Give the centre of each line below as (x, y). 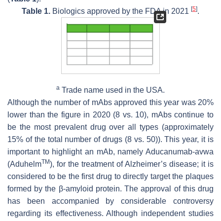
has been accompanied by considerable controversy (110, 201)
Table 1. (36, 11)
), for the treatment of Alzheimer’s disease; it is (132, 164)
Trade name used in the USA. (112, 90)
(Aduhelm (24, 164)
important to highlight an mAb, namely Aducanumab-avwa (110, 152)
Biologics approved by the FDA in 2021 (121, 11)
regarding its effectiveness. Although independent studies (110, 214)
